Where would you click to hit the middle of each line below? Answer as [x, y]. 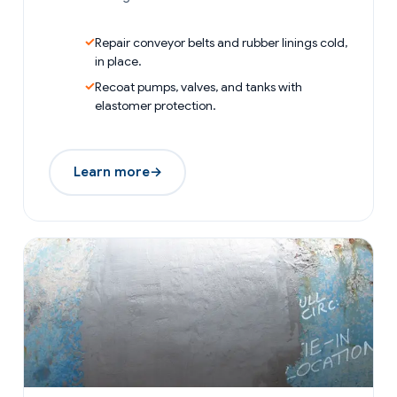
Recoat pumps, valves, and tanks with [198, 86]
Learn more [111, 172]
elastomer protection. [156, 105]
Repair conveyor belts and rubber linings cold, [221, 42]
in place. [118, 61]
